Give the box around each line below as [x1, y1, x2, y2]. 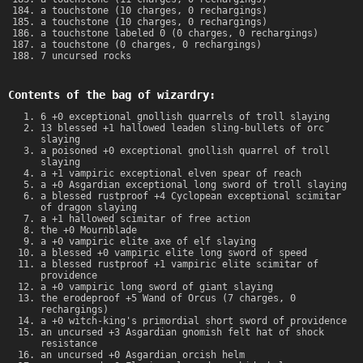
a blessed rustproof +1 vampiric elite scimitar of [41, 258, 318, 271]
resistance [41, 338, 97, 350]
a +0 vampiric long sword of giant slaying [41, 281, 273, 293]
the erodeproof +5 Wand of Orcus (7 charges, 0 [41, 293, 296, 305]
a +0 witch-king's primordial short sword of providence [41, 315, 347, 327]
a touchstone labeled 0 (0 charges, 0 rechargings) [41, 28, 318, 40]
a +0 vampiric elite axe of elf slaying [41, 236, 256, 248]
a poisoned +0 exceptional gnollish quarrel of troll [41, 145, 330, 157]
